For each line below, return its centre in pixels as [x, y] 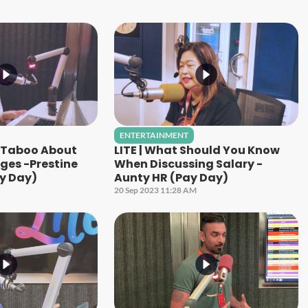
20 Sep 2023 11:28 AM [156, 190]
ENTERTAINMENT [154, 135]
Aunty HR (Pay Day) [172, 178]
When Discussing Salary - [189, 164]
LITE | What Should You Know [197, 151]
